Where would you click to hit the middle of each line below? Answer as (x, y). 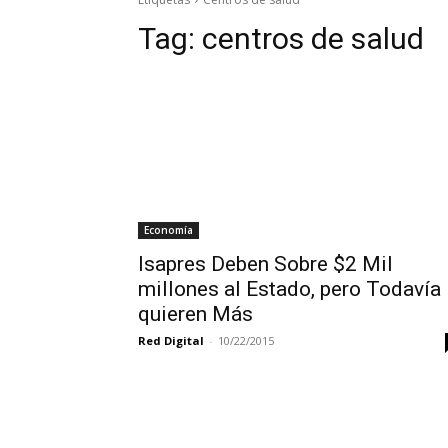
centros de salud (313, 38)
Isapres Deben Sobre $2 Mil (265, 263)
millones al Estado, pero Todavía (289, 288)
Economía (168, 229)
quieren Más (195, 313)
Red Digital (171, 340)
